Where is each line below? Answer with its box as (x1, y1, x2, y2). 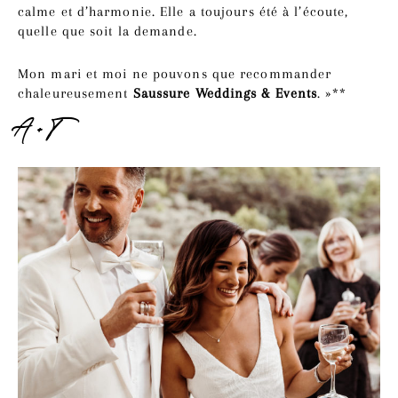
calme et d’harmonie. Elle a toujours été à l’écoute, (18, 3, 349, 20)
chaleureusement (18, 84, 133, 101)
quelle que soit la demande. (18, 22, 197, 39)
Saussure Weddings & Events (132, 84, 318, 101)
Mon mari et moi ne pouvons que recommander (18, 65, 332, 82)
